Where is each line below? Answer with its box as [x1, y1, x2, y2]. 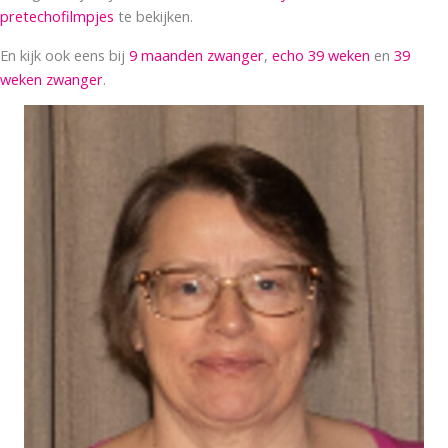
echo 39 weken [272, 44, 370, 65]
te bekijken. [114, 6, 193, 27]
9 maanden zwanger [129, 44, 264, 65]
